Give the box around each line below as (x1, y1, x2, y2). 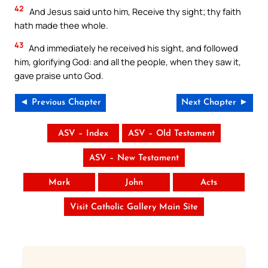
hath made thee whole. (14, 19, 108, 32)
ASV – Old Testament (128, 129, 215, 139)
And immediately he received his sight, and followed (27, 41, 238, 54)
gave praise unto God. (14, 69, 103, 81)
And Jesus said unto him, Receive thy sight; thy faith (28, 5, 241, 18)
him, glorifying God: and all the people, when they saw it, (14, 55, 241, 68)
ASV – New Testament (89, 154, 179, 163)
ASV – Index (58, 129, 108, 139)
